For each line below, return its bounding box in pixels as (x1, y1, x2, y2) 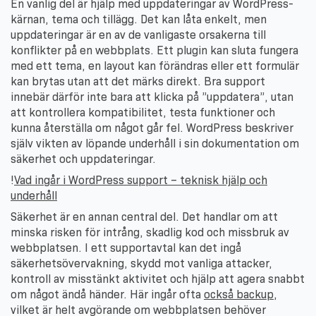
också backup (204, 287, 274, 301)
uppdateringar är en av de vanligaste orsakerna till (11, 28, 266, 42)
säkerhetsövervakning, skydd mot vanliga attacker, (11, 256, 272, 270)
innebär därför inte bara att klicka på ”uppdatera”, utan (11, 90, 293, 104)
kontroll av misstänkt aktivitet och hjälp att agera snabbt (11, 272, 305, 286)
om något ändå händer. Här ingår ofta (11, 287, 204, 301)
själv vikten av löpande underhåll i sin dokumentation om (11, 136, 299, 150)
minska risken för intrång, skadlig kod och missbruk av (11, 225, 289, 239)
